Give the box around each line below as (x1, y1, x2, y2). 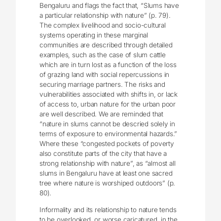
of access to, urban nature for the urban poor (39, 100, 176, 108)
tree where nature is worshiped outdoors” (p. (39, 179, 176, 187)
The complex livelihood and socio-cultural (39, 21, 166, 29)
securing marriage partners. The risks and (39, 80, 165, 88)
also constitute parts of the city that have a (39, 149, 167, 157)
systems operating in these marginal (39, 31, 148, 39)
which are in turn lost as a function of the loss (39, 60, 177, 69)
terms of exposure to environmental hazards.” (39, 129, 178, 138)
